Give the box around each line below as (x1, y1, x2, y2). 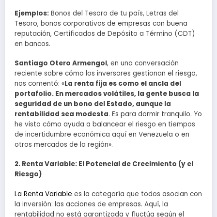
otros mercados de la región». (15, 140, 113, 150)
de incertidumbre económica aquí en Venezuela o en (15, 130, 189, 139)
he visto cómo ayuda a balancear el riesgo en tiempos (15, 120, 195, 129)
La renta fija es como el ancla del (64, 79, 181, 89)
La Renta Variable (15, 189, 72, 199)
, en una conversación (107, 59, 179, 68)
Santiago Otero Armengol (15, 59, 107, 68)
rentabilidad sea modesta (15, 109, 108, 119)
